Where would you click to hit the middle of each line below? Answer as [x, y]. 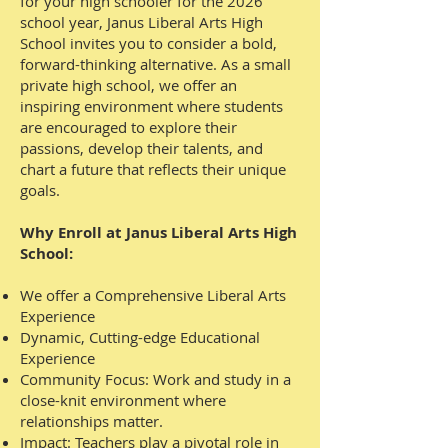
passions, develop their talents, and [141, 148]
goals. [40, 190]
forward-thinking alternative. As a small [155, 64]
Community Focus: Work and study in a [155, 379]
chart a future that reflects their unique [153, 169]
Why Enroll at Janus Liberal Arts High [158, 232]
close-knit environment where [123, 400]
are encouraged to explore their [128, 127]
